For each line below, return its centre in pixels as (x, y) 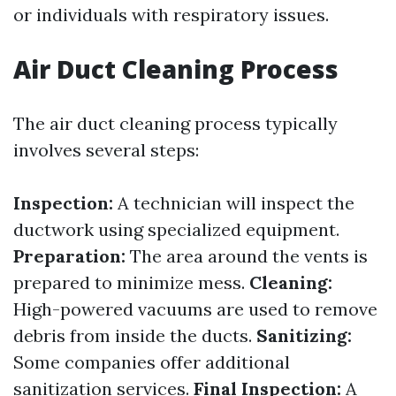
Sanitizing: (304, 336)
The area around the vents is (247, 256)
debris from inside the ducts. (135, 336)
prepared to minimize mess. (131, 283)
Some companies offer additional (152, 362)
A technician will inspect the (234, 203)
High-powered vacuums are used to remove (195, 309)
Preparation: (69, 256)
